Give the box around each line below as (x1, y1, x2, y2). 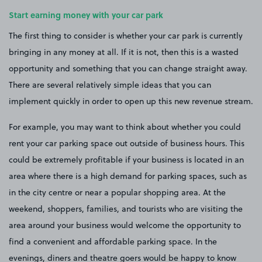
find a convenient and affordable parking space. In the (9, 235, 217, 247)
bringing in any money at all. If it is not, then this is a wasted (9, 46, 239, 58)
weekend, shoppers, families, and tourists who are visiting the (9, 202, 243, 215)
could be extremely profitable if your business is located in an (9, 153, 244, 166)
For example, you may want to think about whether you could (9, 120, 241, 133)
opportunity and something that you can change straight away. (9, 62, 247, 74)
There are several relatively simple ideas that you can (9, 78, 211, 91)
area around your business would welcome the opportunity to (9, 219, 241, 231)
